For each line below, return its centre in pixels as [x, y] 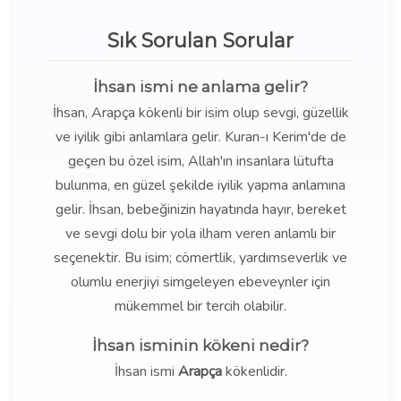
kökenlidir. [254, 372]
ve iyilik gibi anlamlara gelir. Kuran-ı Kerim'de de [200, 137]
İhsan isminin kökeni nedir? [200, 345]
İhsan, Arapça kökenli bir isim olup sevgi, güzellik [200, 113]
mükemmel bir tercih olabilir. [200, 307]
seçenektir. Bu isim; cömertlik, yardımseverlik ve [200, 258]
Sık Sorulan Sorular [200, 40]
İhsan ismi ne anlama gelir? [200, 87]
